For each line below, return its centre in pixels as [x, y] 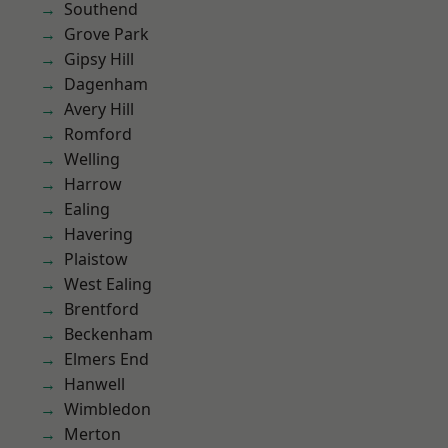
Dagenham [106, 84]
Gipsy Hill [99, 59]
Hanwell [94, 384]
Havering [98, 234]
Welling [92, 159]
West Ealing [108, 284]
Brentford [101, 309]
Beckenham [108, 334]
